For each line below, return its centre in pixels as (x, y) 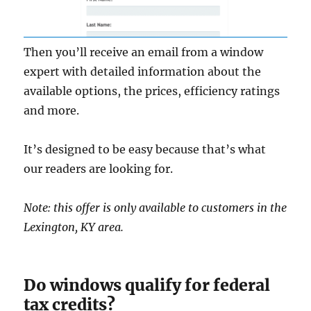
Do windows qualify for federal (147, 285)
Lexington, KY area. (74, 227)
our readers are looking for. (99, 169)
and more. (52, 111)
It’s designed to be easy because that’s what (145, 150)
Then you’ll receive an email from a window (144, 52)
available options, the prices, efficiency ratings (152, 91)
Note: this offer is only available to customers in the (155, 208)
